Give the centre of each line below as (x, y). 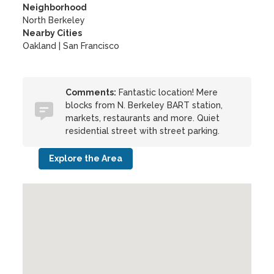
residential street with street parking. (143, 131)
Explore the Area (86, 158)
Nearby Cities (53, 33)
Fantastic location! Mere (167, 92)
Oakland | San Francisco (71, 46)
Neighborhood (55, 7)
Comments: (91, 92)
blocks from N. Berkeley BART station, (144, 105)
